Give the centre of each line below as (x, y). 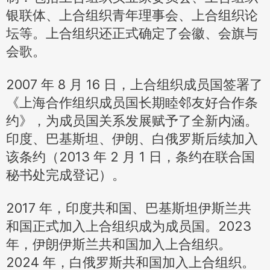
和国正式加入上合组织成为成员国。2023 (129, 226)
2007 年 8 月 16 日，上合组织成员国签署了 (134, 84)
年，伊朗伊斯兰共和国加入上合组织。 (119, 244)
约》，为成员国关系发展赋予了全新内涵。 (132, 121)
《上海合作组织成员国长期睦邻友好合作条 (132, 102)
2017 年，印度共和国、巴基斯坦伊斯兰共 (129, 208)
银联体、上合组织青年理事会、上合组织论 (132, 15)
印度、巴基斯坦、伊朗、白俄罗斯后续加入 (132, 139)
